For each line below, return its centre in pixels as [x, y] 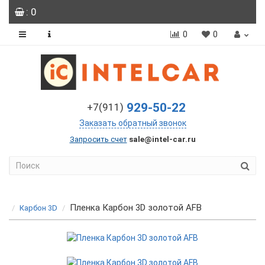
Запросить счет [98, 139]
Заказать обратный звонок [132, 123]
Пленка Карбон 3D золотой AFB [136, 208]
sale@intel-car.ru [162, 139]
